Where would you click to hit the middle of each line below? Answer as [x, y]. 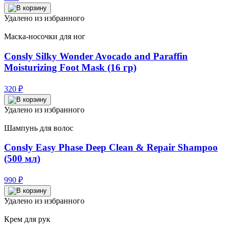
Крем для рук [27, 219]
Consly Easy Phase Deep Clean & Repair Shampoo [111, 148]
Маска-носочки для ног [45, 37]
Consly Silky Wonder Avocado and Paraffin [96, 56]
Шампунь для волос [39, 128]
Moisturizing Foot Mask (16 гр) [70, 67]
